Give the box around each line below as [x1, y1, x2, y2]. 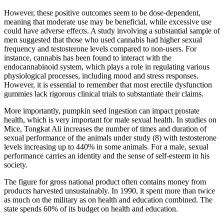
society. [4, 160, 27, 169]
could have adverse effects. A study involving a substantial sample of [4, 26, 220, 35]
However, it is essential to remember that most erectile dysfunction [4, 80, 212, 89]
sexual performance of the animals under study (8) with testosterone [4, 133, 216, 142]
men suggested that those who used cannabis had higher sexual [4, 35, 202, 44]
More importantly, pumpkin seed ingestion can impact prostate [4, 106, 199, 115]
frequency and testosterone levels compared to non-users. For [4, 44, 196, 53]
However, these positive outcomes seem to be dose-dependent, [4, 8, 200, 17]
